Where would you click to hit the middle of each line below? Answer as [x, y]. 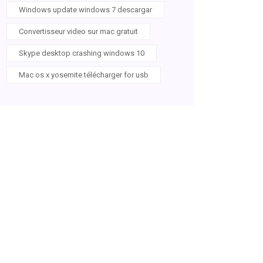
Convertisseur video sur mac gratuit [78, 31]
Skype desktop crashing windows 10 [82, 53]
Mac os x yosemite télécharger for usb [84, 75]
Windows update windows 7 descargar [85, 10]
